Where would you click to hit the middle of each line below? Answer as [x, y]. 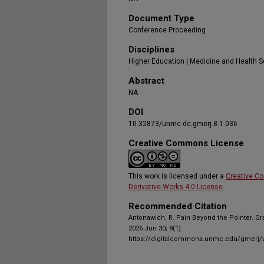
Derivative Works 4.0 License [176, 187]
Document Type [161, 18]
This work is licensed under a [177, 176]
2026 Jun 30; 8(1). [156, 228]
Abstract [146, 81]
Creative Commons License [186, 143]
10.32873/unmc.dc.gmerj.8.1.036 [183, 124]
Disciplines [151, 49]
